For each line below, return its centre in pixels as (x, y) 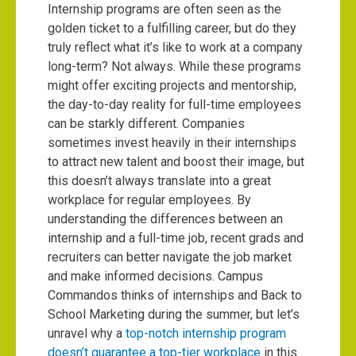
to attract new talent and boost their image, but (176, 162)
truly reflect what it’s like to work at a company (175, 47)
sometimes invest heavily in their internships (172, 143)
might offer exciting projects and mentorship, (172, 85)
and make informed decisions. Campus (155, 276)
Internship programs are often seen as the (164, 9)
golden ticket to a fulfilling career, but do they (172, 28)
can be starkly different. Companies (146, 124)
